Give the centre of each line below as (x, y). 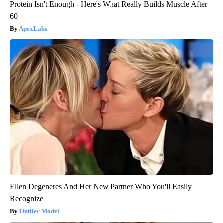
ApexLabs (33, 28)
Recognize (27, 198)
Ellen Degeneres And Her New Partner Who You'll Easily (101, 186)
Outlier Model (39, 211)
